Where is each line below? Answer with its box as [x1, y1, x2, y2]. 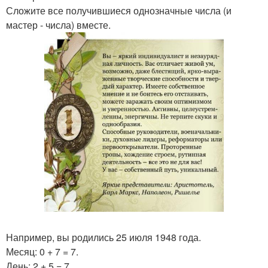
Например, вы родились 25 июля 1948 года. [6, 230, 201, 244]
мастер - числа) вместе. [6, 18, 111, 32]
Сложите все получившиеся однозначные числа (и [6, 4, 232, 17]
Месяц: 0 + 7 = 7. [6, 245, 78, 258]
